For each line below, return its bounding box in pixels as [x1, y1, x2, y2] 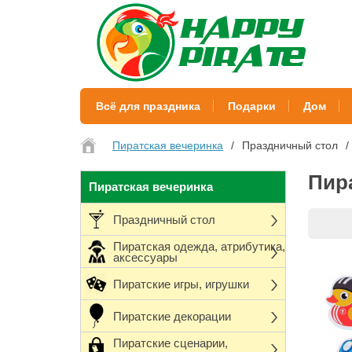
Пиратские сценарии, [113, 336, 228, 350]
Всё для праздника [95, 100, 200, 112]
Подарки [227, 100, 276, 112]
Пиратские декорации [113, 310, 231, 323]
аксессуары [113, 251, 178, 264]
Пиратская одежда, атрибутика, [113, 240, 285, 253]
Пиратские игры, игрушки [113, 277, 249, 291]
